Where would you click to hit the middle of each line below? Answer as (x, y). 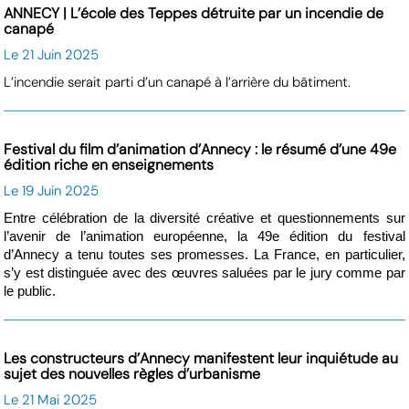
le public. (30, 291)
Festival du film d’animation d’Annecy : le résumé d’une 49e (200, 149)
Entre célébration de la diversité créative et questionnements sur (204, 218)
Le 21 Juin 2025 (52, 54)
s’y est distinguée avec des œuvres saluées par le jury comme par (204, 273)
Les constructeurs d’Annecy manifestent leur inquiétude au (201, 358)
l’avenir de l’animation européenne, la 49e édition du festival (204, 236)
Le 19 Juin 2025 (52, 190)
